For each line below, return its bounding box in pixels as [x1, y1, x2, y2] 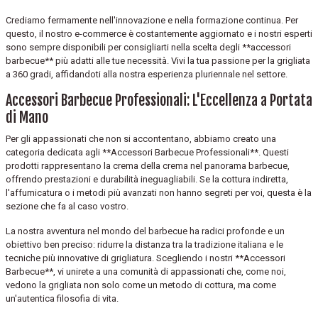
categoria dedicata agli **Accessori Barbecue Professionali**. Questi [6, 146, 289, 158]
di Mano [6, 108, 48, 126]
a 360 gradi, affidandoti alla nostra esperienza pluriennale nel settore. [6, 68, 287, 79]
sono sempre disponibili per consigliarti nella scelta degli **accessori [6, 41, 291, 53]
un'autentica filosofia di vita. [6, 292, 119, 304]
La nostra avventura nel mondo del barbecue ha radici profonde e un [6, 225, 285, 236]
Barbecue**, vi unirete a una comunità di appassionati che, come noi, [6, 265, 286, 277]
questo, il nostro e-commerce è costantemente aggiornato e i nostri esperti [6, 28, 312, 39]
